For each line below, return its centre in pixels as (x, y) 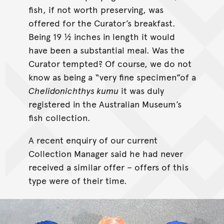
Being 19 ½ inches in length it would (101, 36)
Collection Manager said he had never (105, 153)
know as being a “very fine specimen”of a (112, 76)
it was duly (141, 90)
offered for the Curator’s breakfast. (102, 22)
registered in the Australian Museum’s (105, 103)
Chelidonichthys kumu (73, 90)
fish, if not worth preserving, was (96, 9)
